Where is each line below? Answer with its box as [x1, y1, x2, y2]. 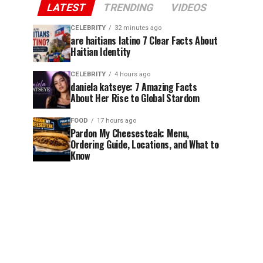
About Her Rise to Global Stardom [70, 91, 200, 105]
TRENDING [102, 2, 155, 14]
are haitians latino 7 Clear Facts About [70, 33, 218, 48]
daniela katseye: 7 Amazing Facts [70, 80, 197, 94]
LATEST [45, 2, 87, 14]
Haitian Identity [70, 45, 130, 59]
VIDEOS [169, 2, 208, 14]
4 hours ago [114, 70, 150, 78]
